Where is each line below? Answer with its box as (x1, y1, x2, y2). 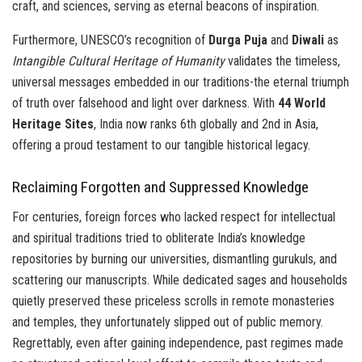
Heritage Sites (12, 116, 94, 132)
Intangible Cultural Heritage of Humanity (12, 53, 225, 69)
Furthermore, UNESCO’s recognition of (12, 32, 208, 48)
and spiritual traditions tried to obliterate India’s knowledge (12, 229, 305, 246)
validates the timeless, (225, 53, 340, 69)
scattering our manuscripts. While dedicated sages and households (12, 271, 347, 288)
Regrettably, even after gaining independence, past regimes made (12, 335, 343, 351)
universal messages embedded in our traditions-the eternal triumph (12, 74, 349, 90)
